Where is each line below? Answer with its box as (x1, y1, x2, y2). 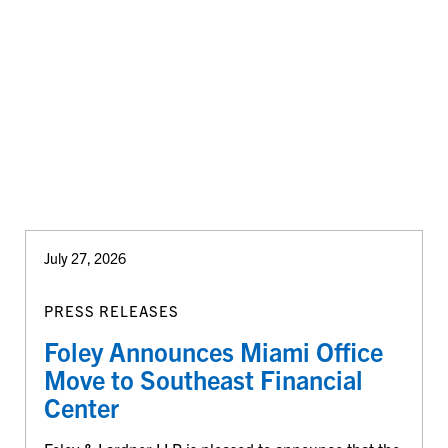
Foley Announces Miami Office (43, 334, 383, 367)
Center (43, 390, 119, 423)
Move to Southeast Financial (43, 362, 363, 395)
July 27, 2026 (43, 249, 126, 268)
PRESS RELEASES (43, 300, 179, 320)
